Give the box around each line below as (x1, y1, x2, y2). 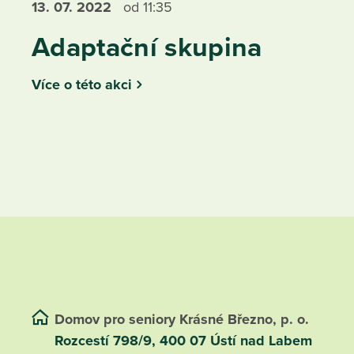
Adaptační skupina (32, 32, 262, 65)
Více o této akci (32, 75, 132, 93)
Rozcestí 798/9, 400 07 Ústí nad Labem (55, 331, 316, 349)
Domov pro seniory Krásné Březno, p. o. (55, 310, 313, 328)
